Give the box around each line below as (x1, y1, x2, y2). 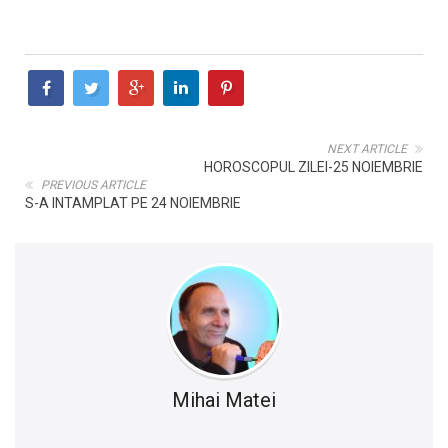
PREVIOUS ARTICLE (41, 177, 146, 192)
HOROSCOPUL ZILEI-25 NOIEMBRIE (204, 158, 423, 175)
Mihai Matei (172, 387, 276, 412)
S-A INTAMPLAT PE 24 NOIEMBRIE (25, 194, 241, 211)
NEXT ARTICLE (327, 141, 407, 156)
